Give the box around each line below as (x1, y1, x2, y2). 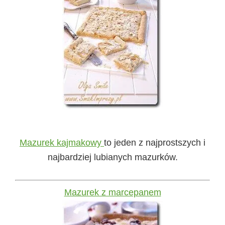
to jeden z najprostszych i (104, 138, 205, 148)
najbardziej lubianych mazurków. (47, 152, 178, 163)
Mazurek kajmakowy (20, 138, 104, 148)
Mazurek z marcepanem (64, 187, 161, 198)
